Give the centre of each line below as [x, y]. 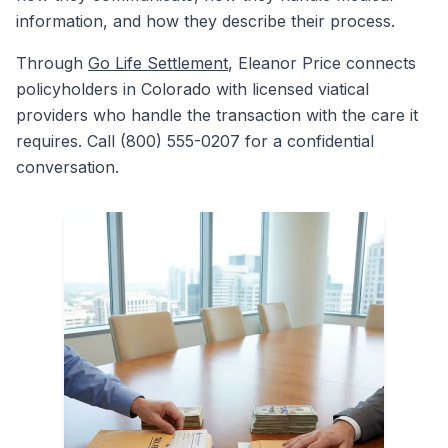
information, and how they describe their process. [205, 21]
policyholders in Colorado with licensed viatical [192, 89]
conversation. [67, 167]
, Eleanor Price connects [322, 63]
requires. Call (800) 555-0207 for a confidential [195, 141]
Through [52, 63]
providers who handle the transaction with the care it [217, 115]
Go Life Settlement [158, 63]
